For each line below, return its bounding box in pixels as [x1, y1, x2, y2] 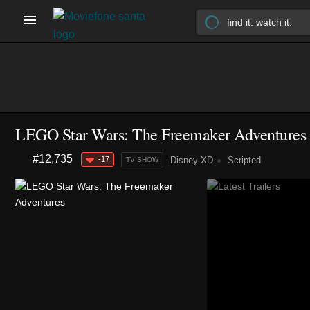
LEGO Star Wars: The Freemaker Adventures [15, 123, 306, 145]
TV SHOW [126, 156, 158, 163]
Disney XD [170, 155, 213, 165]
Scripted [225, 155, 261, 165]
